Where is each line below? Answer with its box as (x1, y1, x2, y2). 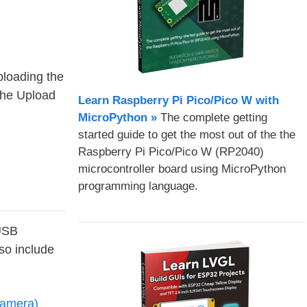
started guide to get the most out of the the (77, 128, 295, 141)
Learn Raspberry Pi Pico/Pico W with (77, 94, 279, 107)
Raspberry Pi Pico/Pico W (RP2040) (77, 145, 264, 158)
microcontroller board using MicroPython (77, 162, 286, 175)
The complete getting (156, 111, 267, 124)
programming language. (77, 180, 198, 193)
